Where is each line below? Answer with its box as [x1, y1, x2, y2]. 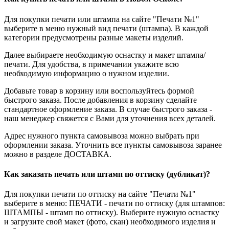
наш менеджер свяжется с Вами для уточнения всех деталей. [4, 113, 216, 123]
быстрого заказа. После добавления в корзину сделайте [4, 95, 197, 104]
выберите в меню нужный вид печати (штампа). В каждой [4, 24, 209, 33]
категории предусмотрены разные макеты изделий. [4, 33, 184, 42]
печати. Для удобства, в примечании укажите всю [4, 59, 179, 68]
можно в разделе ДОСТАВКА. [4, 149, 111, 158]
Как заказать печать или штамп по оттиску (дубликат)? [4, 170, 210, 179]
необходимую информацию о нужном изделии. [4, 68, 169, 78]
